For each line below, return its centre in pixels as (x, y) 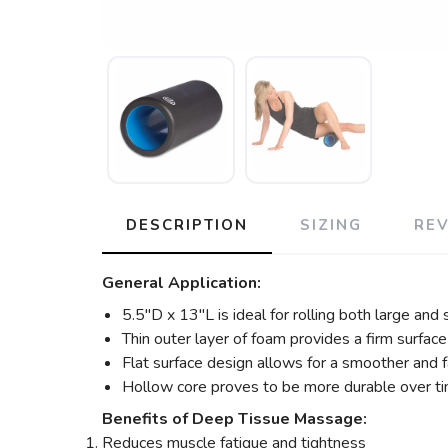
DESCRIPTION (187, 224)
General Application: (183, 282)
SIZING (331, 224)
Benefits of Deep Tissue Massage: (234, 418)
